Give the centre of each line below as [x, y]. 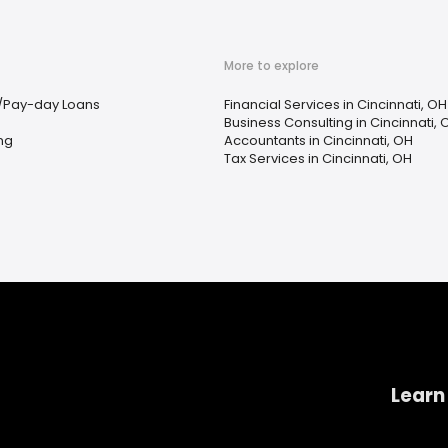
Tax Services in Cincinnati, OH [318, 158]
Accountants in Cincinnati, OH [318, 140]
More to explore [271, 65]
